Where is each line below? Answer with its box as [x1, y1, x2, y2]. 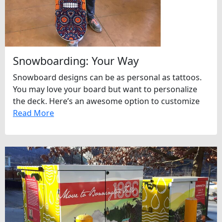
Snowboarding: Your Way [13, 54, 139, 68]
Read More [13, 108, 54, 119]
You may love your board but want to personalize [13, 84, 197, 95]
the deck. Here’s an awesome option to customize [13, 96, 200, 107]
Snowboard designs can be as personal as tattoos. [13, 72, 202, 83]
